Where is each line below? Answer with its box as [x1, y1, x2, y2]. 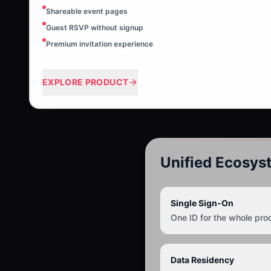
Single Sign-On [171, 198, 233, 208]
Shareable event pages [46, 7, 128, 16]
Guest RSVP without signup [46, 23, 143, 32]
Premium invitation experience [46, 39, 153, 48]
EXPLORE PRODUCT [42, 77, 129, 87]
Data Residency [171, 255, 234, 265]
